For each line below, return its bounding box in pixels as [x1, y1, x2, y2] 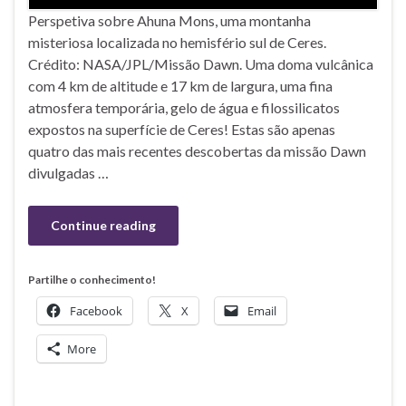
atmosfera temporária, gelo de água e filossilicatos [28, 98, 340, 116]
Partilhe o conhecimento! [28, 272, 156, 286]
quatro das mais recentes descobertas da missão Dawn [28, 141, 366, 159]
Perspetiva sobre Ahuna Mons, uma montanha [28, 11, 311, 29]
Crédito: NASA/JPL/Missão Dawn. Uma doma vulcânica [28, 54, 373, 72]
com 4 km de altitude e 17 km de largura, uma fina [28, 76, 333, 94]
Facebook [70, 302, 122, 319]
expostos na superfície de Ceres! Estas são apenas [28, 120, 335, 138]
